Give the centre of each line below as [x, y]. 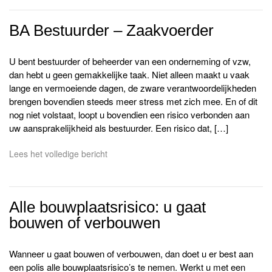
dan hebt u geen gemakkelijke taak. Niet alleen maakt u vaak [129, 75]
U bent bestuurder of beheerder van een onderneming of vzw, [130, 61]
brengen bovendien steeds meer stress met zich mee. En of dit [133, 101]
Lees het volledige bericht [58, 153]
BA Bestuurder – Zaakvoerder [111, 31]
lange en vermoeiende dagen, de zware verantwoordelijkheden [133, 88]
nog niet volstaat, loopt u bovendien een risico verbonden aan [129, 115]
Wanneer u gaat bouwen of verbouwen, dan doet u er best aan [131, 253]
